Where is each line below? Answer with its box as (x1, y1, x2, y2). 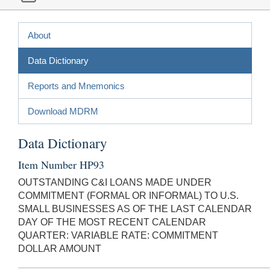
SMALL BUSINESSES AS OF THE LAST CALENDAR (18, 203, 252, 214)
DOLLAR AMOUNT (18, 243, 101, 254)
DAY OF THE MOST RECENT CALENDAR (18, 216, 206, 227)
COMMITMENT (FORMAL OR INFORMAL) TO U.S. (18, 190, 239, 201)
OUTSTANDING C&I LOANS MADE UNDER (18, 177, 212, 187)
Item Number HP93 (18, 157, 104, 172)
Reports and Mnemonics (28, 80, 125, 91)
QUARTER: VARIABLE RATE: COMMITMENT (18, 230, 218, 240)
